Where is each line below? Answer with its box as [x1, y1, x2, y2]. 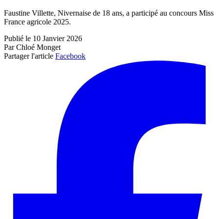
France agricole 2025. [4, 18, 71, 26]
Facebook [55, 52, 86, 61]
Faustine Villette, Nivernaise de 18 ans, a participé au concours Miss [4, 9, 214, 18]
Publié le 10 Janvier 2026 [4, 34, 82, 43]
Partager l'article [4, 52, 53, 61]
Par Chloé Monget [4, 43, 61, 52]
